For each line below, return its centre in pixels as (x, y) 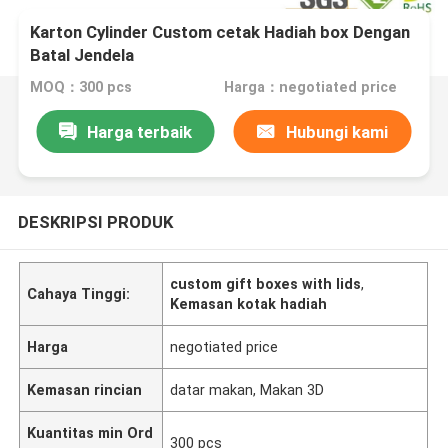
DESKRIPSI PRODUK (95, 221)
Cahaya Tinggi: (79, 293)
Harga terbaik (139, 131)
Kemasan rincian (85, 389)
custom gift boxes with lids (266, 283)
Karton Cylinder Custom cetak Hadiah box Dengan (220, 32)
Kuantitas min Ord (90, 432)
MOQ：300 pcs (81, 87)
